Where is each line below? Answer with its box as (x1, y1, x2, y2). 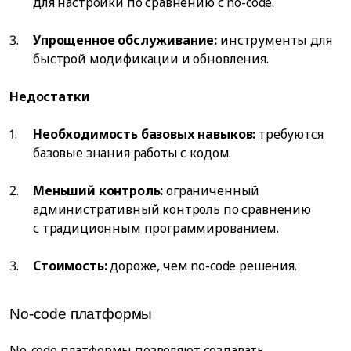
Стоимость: (33, 257, 107, 275)
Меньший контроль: (33, 182, 164, 200)
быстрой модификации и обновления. (33, 50, 269, 68)
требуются (255, 125, 324, 143)
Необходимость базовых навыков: (33, 125, 256, 143)
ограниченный (163, 182, 260, 200)
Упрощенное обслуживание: (33, 31, 218, 49)
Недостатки (9, 88, 90, 106)
